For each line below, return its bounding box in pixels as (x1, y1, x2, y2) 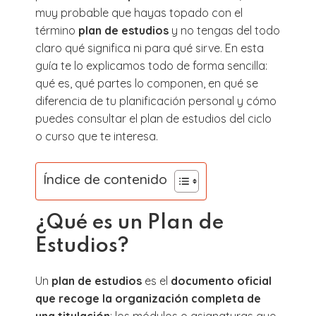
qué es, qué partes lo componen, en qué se (35, 75, 258, 90)
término (35, 23, 78, 37)
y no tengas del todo (169, 23, 280, 37)
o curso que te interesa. (35, 128, 158, 143)
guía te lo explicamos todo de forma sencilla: (35, 58, 267, 73)
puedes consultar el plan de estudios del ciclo (35, 111, 272, 126)
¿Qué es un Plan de (35, 212, 224, 233)
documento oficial (171, 273, 272, 288)
